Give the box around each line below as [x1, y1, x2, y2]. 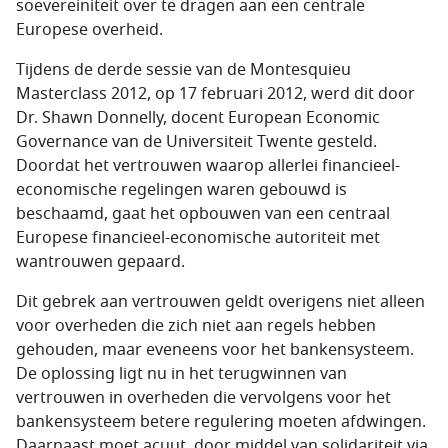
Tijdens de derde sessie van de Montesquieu [16, 58, 351, 82]
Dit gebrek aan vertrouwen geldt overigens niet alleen [16, 290, 425, 314]
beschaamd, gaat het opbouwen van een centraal [16, 202, 390, 226]
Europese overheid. [16, 18, 163, 42]
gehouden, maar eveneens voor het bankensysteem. [16, 338, 414, 362]
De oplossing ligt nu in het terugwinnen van [16, 362, 347, 386]
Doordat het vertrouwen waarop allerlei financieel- [16, 154, 400, 178]
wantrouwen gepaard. [16, 250, 185, 274]
